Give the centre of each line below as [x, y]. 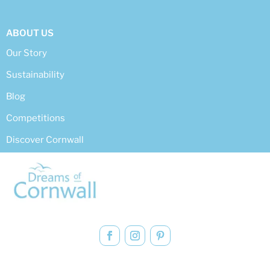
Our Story [27, 53]
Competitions [36, 118]
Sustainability [35, 75]
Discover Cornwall [45, 140]
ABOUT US [30, 33]
